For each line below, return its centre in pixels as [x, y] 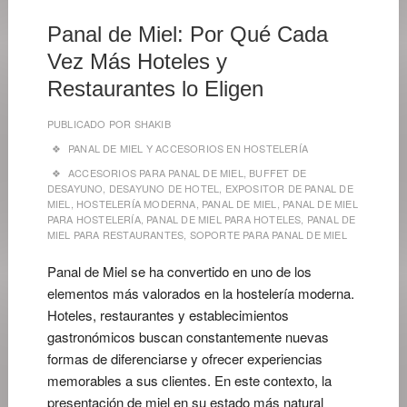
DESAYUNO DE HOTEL [164, 188]
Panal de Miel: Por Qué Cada [187, 34]
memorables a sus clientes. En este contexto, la [189, 380]
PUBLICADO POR [89, 124]
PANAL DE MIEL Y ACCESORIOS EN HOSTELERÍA [189, 148]
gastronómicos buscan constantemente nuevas [188, 337]
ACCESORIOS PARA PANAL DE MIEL [156, 173]
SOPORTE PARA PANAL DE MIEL [268, 234]
